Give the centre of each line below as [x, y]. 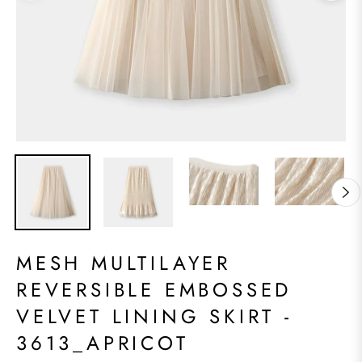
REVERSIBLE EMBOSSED [154, 290]
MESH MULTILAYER [124, 263]
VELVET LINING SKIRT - [154, 316]
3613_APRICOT [103, 343]
